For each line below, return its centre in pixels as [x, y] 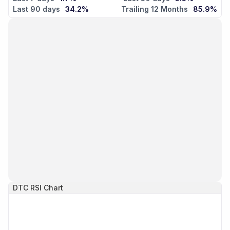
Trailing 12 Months [155, 9]
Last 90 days [36, 9]
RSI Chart [47, 187]
